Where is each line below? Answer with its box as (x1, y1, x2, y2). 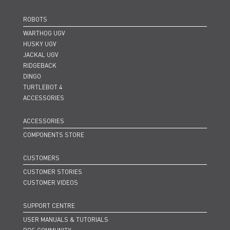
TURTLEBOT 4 (23, 83, 62, 91)
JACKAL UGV (23, 51, 59, 59)
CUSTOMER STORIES (23, 167, 82, 176)
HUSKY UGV (23, 40, 56, 48)
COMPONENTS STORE (23, 130, 84, 139)
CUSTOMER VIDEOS (23, 178, 78, 186)
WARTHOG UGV (23, 29, 65, 37)
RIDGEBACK (23, 62, 56, 70)
